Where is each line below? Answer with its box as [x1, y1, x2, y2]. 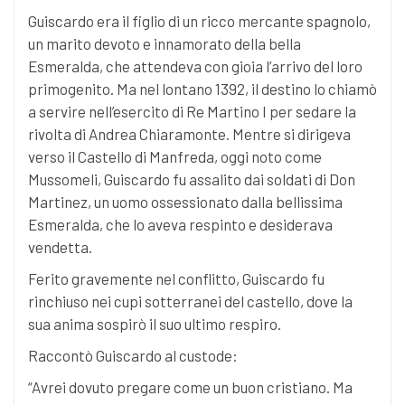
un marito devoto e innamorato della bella [28, 33, 301, 52]
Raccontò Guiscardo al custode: [28, 345, 238, 364]
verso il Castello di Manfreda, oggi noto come [28, 146, 322, 165]
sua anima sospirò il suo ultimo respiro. [28, 314, 281, 333]
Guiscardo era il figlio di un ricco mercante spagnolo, [28, 11, 371, 30]
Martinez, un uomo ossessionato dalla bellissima [28, 192, 343, 211]
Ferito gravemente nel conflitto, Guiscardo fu [28, 268, 325, 287]
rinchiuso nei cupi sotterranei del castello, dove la [28, 291, 353, 310]
